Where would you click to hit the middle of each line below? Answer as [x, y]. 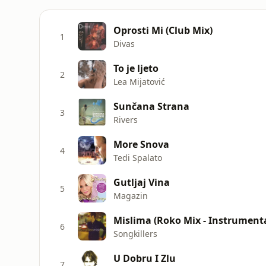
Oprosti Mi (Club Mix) [163, 30]
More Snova [141, 144]
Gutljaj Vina [142, 182]
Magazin [131, 195]
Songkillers [135, 233]
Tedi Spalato [138, 157]
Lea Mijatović [139, 81]
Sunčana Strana [151, 106]
